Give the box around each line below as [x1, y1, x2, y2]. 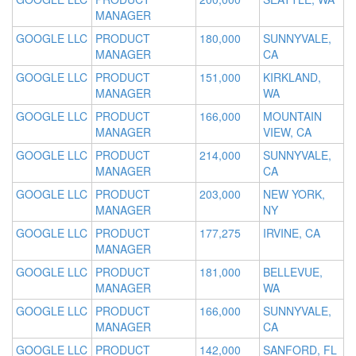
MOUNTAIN [263, 108, 322, 125]
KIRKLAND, [263, 69, 321, 86]
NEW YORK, [263, 186, 325, 203]
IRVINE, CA [263, 225, 320, 242]
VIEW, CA [263, 124, 311, 141]
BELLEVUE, [263, 264, 323, 281]
